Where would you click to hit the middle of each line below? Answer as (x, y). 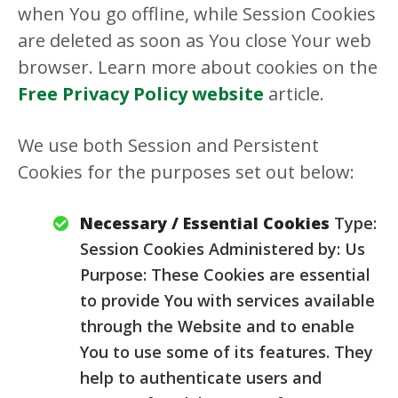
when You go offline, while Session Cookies (197, 14)
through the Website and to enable (217, 326)
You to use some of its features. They (227, 352)
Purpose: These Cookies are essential (225, 275)
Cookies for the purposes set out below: (186, 172)
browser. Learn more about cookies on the (198, 67)
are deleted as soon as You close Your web (195, 40)
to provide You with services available (227, 300)
